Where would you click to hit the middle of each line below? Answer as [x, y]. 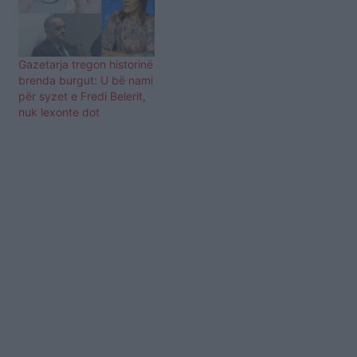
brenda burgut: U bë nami [86, 80]
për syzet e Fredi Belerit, [82, 96]
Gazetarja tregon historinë [86, 65]
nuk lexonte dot [59, 112]
